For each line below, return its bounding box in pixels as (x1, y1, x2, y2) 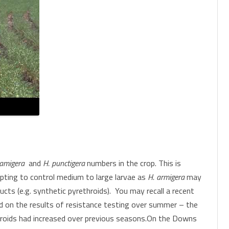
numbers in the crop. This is (87, 157, 181, 170)
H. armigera (148, 171, 187, 184)
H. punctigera (43, 157, 87, 170)
